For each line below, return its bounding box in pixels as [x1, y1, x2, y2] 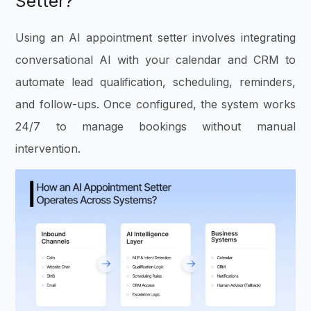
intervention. [15, 141, 81, 155]
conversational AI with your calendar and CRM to [15, 52, 296, 67]
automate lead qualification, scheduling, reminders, [15, 74, 296, 89]
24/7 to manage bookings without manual [15, 119, 296, 133]
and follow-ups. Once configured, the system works [15, 96, 296, 111]
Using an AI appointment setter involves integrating [15, 30, 296, 44]
